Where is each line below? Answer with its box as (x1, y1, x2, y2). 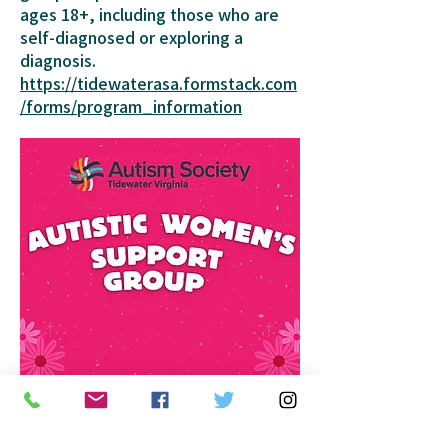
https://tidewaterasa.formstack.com (20, 71, 297, 95)
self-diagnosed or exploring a (20, 25, 243, 49)
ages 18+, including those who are (20, 2, 279, 26)
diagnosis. (20, 48, 96, 72)
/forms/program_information (20, 94, 242, 118)
